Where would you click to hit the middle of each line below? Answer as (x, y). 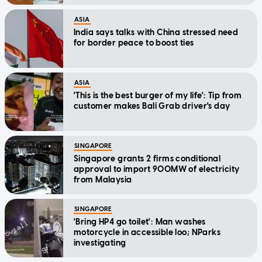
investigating (100, 243)
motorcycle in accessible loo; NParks (147, 232)
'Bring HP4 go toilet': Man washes (140, 222)
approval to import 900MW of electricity (157, 169)
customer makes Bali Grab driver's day (152, 106)
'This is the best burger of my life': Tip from (158, 95)
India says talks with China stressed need (156, 32)
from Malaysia (103, 180)
